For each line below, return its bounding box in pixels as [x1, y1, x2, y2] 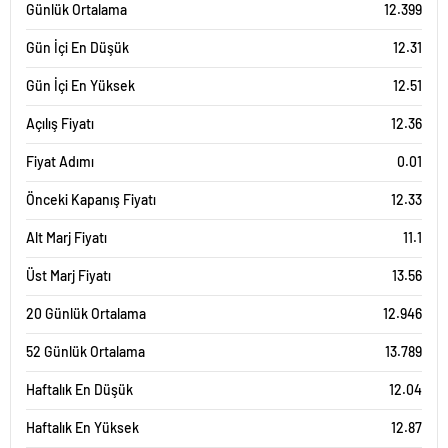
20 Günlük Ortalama [26, 305, 146, 322]
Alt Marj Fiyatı [26, 229, 107, 246]
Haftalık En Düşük [26, 381, 133, 398]
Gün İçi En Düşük [26, 39, 129, 56]
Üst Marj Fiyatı [26, 267, 111, 284]
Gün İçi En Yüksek [26, 77, 135, 94]
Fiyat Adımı [26, 153, 94, 170]
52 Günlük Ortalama [26, 343, 145, 360]
